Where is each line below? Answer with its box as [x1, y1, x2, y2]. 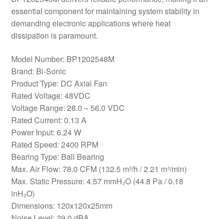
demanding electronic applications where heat [11, 18, 171, 29]
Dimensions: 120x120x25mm [11, 199, 112, 211]
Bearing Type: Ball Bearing [11, 151, 104, 162]
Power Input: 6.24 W [11, 126, 81, 138]
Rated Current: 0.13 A [11, 114, 87, 126]
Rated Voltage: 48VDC [11, 89, 90, 101]
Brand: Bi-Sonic [11, 65, 66, 77]
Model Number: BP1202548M [11, 53, 114, 65]
